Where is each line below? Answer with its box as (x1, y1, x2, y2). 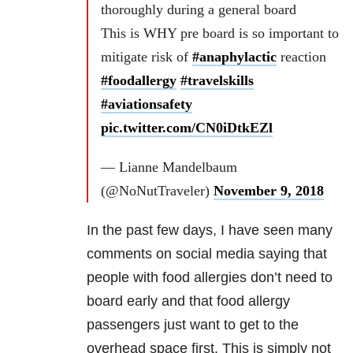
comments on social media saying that (87, 245, 327, 262)
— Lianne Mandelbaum (101, 158, 237, 175)
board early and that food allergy (87, 292, 290, 309)
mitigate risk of (101, 48, 192, 65)
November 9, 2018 (214, 182, 324, 199)
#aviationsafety (101, 95, 192, 112)
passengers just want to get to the (87, 316, 299, 333)
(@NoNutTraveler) (101, 182, 214, 199)
